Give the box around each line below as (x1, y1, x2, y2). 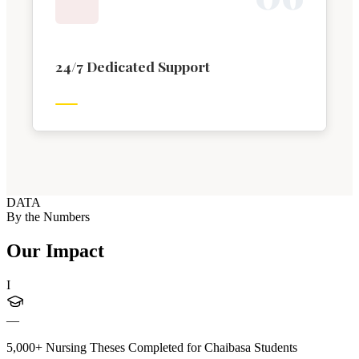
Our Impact (6, 240, 104, 261)
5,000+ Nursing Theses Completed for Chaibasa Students (6, 340, 297, 354)
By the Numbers (6, 210, 90, 224)
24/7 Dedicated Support (55, 57, 210, 76)
